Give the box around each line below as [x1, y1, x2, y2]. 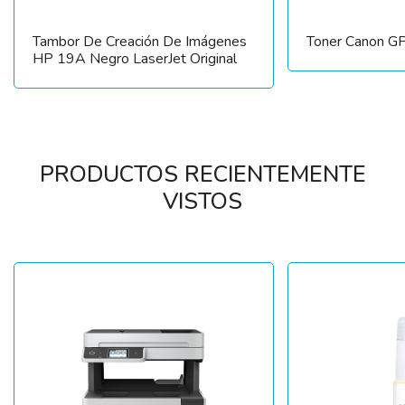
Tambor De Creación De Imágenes [33, 32, 247, 52]
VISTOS [163, 186, 242, 218]
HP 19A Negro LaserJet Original [33, 49, 237, 70]
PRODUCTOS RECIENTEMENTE [39, 159, 366, 191]
